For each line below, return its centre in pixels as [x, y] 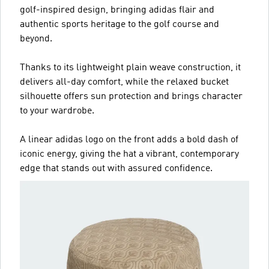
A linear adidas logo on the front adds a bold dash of [129, 140]
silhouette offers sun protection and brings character [131, 96]
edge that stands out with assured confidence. [116, 168]
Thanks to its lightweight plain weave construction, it [130, 68]
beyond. [36, 39]
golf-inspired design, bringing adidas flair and [117, 10]
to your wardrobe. [57, 111]
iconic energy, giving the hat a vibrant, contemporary [129, 154]
